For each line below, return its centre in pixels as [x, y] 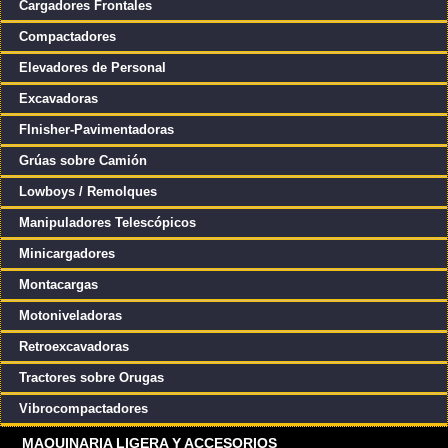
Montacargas [58, 284]
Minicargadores [66, 253]
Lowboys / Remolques [87, 191]
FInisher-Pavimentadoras [96, 129]
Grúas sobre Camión [82, 160]
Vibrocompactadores [83, 408]
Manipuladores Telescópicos [107, 222]
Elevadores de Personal [92, 67]
